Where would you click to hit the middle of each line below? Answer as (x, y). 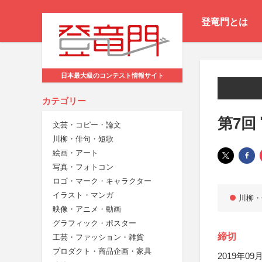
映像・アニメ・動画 (87, 209)
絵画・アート (75, 153)
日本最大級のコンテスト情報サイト (112, 76)
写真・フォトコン (83, 167)
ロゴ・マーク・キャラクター (102, 181)
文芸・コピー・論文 (87, 125)
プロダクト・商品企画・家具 (102, 251)
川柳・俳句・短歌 (83, 139)
